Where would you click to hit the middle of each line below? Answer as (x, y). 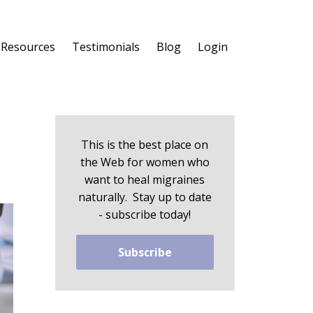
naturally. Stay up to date (145, 197)
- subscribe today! (145, 214)
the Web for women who (145, 162)
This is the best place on (145, 145)
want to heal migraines (145, 180)
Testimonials (106, 47)
